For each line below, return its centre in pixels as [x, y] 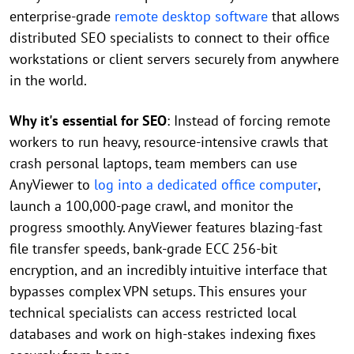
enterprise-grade [62, 17]
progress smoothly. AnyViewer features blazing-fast [166, 228]
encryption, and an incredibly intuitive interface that [168, 270]
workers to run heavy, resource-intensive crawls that [169, 142]
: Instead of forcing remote [249, 121]
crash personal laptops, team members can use [153, 164]
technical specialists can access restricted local [153, 313]
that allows [304, 17]
